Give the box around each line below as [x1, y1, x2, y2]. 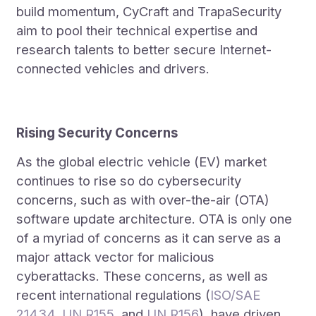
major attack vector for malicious [16, 249, 215, 265]
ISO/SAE [210, 287, 261, 303]
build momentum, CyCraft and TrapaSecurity [16, 4, 282, 20]
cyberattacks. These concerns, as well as [16, 268, 269, 284]
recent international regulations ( [16, 287, 211, 303]
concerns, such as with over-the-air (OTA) [16, 192, 270, 208]
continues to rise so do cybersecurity [16, 173, 242, 189]
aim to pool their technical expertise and [16, 23, 258, 39]
